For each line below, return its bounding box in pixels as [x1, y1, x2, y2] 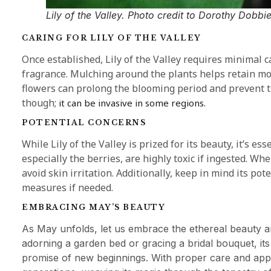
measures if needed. [22, 180, 113, 194]
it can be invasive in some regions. [59, 96, 206, 109]
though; [22, 96, 59, 109]
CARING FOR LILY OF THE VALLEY [22, 33, 201, 42]
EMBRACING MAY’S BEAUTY [22, 203, 165, 212]
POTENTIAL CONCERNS [22, 117, 146, 127]
